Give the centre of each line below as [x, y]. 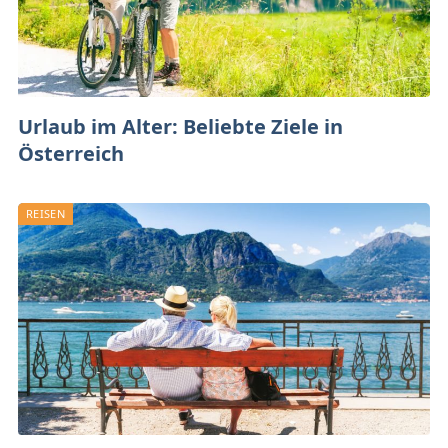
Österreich [71, 153]
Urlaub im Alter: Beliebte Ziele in [180, 126]
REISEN [45, 213]
